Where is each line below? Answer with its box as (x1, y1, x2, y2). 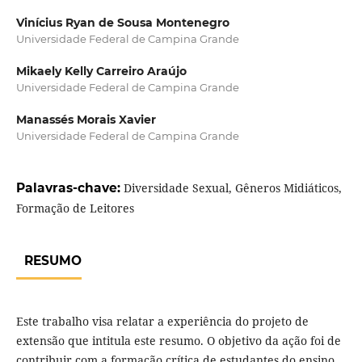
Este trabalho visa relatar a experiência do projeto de (15, 314, 309, 330)
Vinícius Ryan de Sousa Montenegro (15, 15, 229, 31)
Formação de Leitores (15, 200, 134, 217)
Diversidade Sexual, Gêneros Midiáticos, (123, 180, 342, 196)
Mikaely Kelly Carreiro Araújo (15, 64, 187, 79)
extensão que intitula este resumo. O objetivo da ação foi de (15, 333, 341, 349)
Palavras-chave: (15, 180, 124, 196)
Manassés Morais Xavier (15, 112, 156, 128)
